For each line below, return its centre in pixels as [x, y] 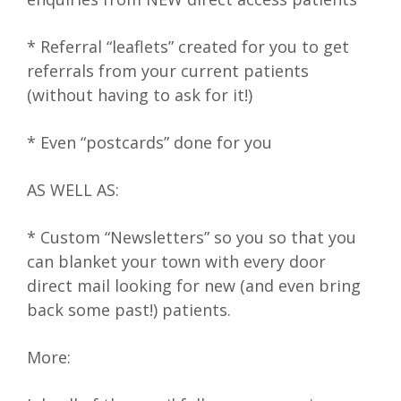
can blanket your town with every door [176, 262]
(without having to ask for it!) [140, 95]
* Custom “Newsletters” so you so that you [192, 238]
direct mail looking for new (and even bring [194, 286]
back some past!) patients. [129, 310]
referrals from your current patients [168, 71]
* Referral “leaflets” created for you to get [188, 47]
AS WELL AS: [73, 190]
